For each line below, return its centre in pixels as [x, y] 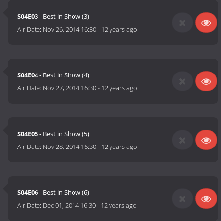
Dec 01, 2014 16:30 [70, 205]
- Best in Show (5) [64, 134]
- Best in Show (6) [64, 193]
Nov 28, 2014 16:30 [70, 147]
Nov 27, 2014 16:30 [70, 88]
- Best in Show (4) [64, 75]
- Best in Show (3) [64, 17]
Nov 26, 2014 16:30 [70, 29]
